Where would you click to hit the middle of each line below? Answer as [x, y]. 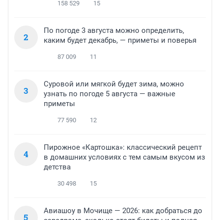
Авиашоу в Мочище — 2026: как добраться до [123, 210]
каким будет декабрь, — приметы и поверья [120, 40]
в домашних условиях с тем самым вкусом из [124, 157]
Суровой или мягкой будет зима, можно [114, 84]
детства [57, 167]
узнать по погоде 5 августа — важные [110, 94]
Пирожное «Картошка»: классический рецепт [123, 147]
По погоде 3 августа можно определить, [114, 30]
